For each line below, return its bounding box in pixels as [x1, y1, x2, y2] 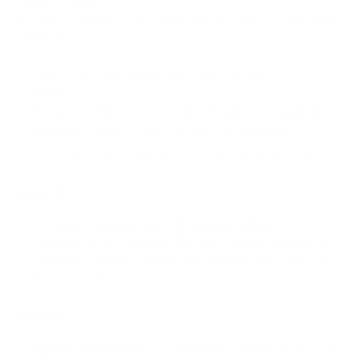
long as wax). [35, 268, 113, 285]
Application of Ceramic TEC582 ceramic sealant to [35, 233, 331, 250]
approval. [16, 29, 72, 46]
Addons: [16, 306, 68, 323]
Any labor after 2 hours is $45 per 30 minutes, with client [16, 11, 342, 28]
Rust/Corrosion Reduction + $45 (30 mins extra [35, 64, 310, 81]
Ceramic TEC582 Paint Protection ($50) [35, 216, 275, 233]
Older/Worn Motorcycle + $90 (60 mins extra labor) [35, 144, 336, 161]
